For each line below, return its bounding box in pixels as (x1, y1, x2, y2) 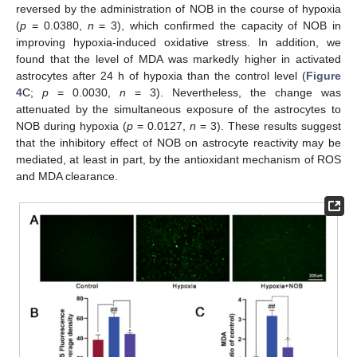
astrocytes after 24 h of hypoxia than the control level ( (16, 69, 306, 82)
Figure (306, 69, 341, 82)
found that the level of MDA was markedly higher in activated (16, 52, 341, 65)
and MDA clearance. (16, 169, 118, 182)
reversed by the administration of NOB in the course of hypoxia (16, 2, 341, 15)
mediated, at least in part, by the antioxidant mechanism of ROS (16, 152, 341, 166)
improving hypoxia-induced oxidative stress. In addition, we (16, 35, 341, 49)
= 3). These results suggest (196, 119, 341, 132)
